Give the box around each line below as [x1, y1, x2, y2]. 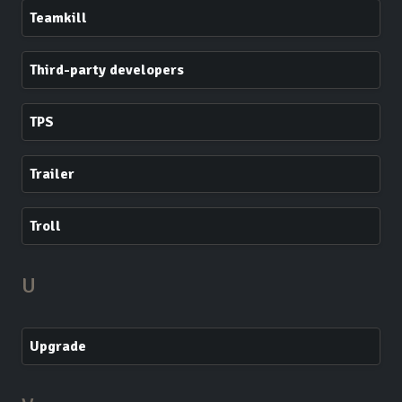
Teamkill [30, 9, 87, 27]
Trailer [30, 165, 74, 183]
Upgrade [30, 337, 86, 355]
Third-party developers [30, 61, 184, 79]
